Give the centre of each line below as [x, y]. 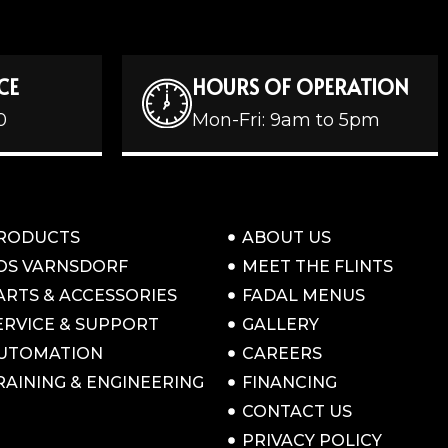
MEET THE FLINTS [317, 266]
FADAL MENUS [303, 295]
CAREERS [281, 353]
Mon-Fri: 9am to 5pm [286, 119]
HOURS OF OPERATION [300, 86]
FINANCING [289, 382]
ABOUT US [286, 237]
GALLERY [280, 324]
